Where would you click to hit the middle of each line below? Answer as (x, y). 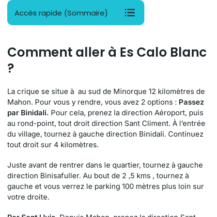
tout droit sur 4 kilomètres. (53, 145)
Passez (191, 102)
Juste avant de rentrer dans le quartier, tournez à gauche (105, 165)
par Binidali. (28, 113)
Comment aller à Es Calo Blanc (107, 52)
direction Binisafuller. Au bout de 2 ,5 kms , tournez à (98, 176)
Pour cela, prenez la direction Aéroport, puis (126, 113)
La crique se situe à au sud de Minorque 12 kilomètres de (106, 91)
